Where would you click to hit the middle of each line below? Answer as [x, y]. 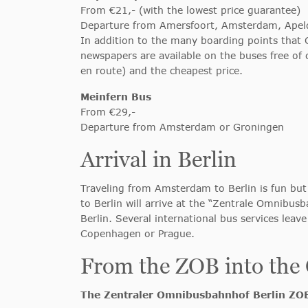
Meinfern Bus [116, 97]
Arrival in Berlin [158, 159]
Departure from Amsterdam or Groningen [182, 127]
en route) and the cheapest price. [162, 70]
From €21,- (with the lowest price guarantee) [190, 10]
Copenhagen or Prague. [137, 233]
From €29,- [108, 112]
